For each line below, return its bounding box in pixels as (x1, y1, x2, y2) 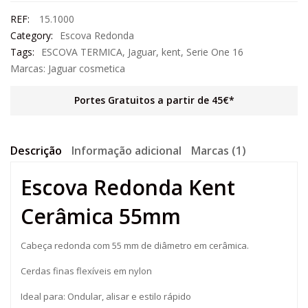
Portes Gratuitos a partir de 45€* (74, 93, 234, 107)
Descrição (10, 143, 62, 158)
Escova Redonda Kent (21, 173, 235, 201)
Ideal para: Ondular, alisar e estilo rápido (21, 290, 191, 302)
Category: (10, 29, 53, 42)
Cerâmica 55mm (21, 202, 181, 230)
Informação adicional (71, 143, 181, 158)
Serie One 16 (186, 45, 243, 58)
